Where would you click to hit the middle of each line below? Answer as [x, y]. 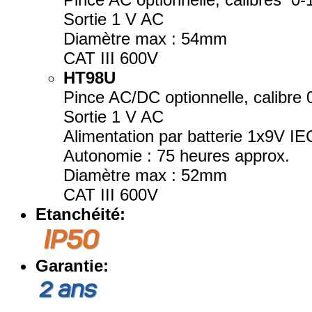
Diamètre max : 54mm [145, 39]
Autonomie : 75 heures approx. [177, 156]
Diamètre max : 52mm [145, 175]
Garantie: [72, 266]
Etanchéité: [80, 214]
